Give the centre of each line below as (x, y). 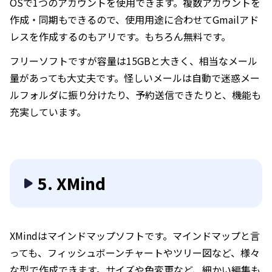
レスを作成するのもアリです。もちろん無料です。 (120, 36)
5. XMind (72, 183)
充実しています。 (48, 112)
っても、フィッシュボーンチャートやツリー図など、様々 (135, 253)
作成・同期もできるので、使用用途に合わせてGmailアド (134, 19)
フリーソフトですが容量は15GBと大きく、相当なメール (134, 61)
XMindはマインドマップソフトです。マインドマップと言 (135, 236)
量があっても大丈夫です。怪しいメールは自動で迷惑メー (135, 78)
